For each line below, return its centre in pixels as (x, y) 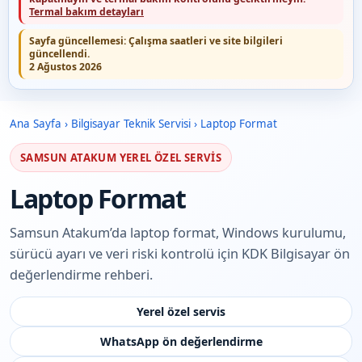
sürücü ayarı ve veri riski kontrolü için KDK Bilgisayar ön (180, 254)
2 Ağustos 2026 (65, 67)
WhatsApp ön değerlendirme (181, 341)
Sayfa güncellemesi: (79, 41)
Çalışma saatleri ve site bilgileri (206, 41)
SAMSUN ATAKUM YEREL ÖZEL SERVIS (121, 158)
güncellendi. (59, 54)
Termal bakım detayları (86, 12)
